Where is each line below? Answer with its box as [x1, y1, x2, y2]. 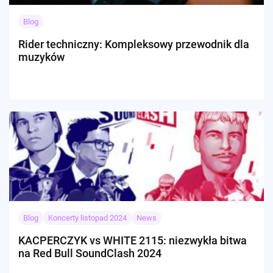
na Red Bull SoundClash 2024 [18, 246, 161, 260]
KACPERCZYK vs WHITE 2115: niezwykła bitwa [18, 233, 247, 247]
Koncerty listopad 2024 [48, 213, 127, 222]
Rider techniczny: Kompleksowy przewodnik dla [18, 37, 249, 51]
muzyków [18, 50, 65, 63]
